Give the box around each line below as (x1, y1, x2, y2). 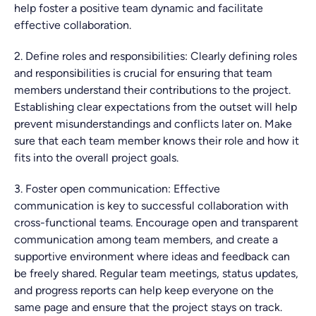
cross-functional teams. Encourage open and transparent (14, 216, 298, 229)
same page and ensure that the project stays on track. (14, 300, 282, 314)
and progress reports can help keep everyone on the (14, 284, 274, 297)
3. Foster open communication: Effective (14, 182, 220, 195)
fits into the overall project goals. (14, 151, 178, 164)
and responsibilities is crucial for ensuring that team (14, 66, 272, 80)
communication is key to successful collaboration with (14, 199, 288, 212)
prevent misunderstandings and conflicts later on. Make (14, 117, 292, 130)
